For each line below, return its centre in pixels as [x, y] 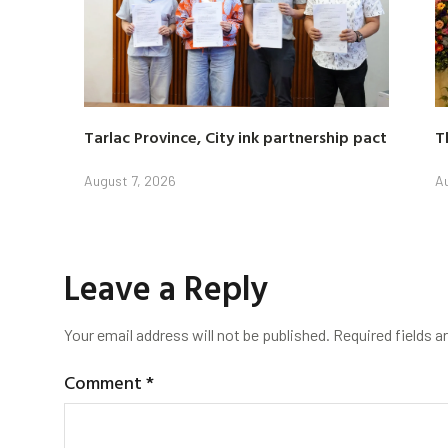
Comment [104, 382]
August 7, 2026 [129, 181]
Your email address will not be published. [196, 335]
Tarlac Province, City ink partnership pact [235, 137]
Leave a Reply [166, 288]
